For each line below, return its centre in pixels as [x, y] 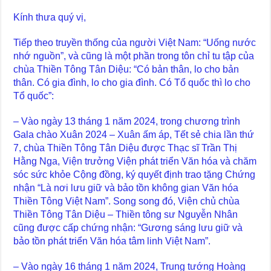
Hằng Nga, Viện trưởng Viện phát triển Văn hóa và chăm [135, 161]
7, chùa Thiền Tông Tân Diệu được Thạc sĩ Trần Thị [126, 148]
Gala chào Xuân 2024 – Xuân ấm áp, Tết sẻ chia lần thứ [134, 134]
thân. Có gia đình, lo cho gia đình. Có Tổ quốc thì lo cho [132, 82]
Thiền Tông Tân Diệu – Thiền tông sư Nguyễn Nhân [126, 214]
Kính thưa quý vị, [50, 17]
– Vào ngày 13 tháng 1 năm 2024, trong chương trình [127, 121]
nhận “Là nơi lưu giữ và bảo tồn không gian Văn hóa [126, 188]
